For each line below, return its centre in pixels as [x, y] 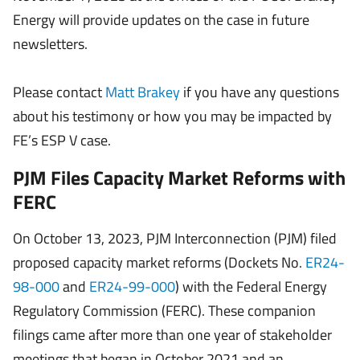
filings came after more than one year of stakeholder [172, 335]
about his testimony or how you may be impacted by [172, 116]
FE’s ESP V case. [62, 140]
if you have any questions [260, 92]
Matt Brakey [143, 92]
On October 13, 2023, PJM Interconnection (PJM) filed [175, 238]
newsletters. [50, 44]
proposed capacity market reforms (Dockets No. [159, 262]
